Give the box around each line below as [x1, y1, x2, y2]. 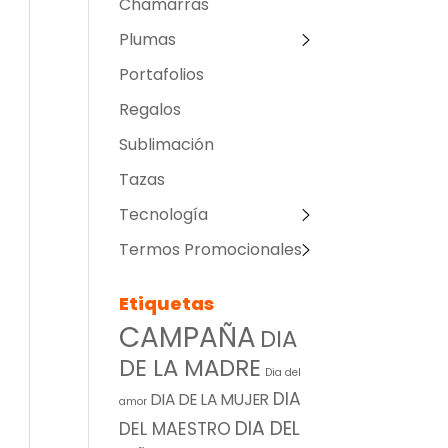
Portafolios [119, 62, 205, 86]
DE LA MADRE [119, 351, 262, 384]
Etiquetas [119, 290, 215, 316]
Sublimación [119, 132, 215, 156]
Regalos [119, 97, 182, 121]
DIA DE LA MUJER [151, 388, 270, 410]
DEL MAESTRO [119, 416, 232, 441]
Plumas [119, 27, 177, 51]
